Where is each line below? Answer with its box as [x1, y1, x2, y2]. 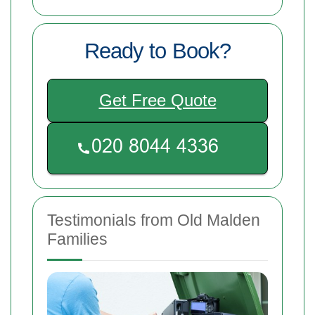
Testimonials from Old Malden [47, 210, 260, 229]
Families [47, 229, 108, 248]
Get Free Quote [98, 90, 217, 110]
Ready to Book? [84, 38, 231, 63]
